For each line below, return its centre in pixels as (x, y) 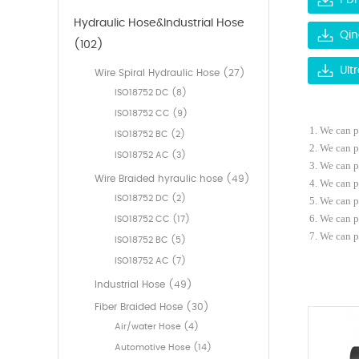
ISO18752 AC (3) (150, 155)
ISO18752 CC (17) (152, 220)
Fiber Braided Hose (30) (152, 307)
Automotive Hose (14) (163, 348)
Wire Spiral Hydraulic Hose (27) (170, 73)
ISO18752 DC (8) (151, 93)
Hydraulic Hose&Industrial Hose (159, 24)
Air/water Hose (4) (157, 327)
